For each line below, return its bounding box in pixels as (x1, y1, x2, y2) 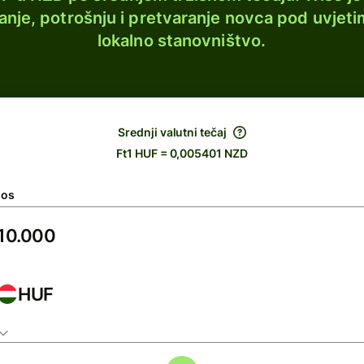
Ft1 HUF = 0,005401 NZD (116, 146, 248, 160)
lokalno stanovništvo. (97, 31, 266, 50)
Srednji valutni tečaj (118, 125, 227, 139)
